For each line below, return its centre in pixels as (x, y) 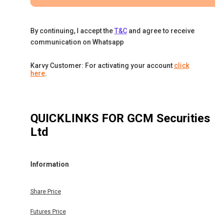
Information (49, 164)
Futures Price (48, 212)
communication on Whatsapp (77, 42)
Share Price (45, 192)
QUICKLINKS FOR (78, 119)
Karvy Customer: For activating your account (101, 66)
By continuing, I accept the (71, 31)
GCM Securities (168, 119)
